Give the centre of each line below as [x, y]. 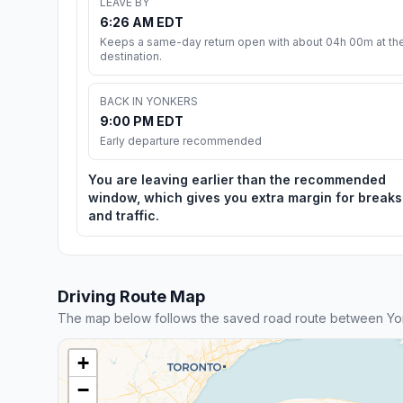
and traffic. [124, 215]
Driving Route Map [131, 296]
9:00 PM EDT [142, 121]
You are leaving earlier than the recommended [237, 179]
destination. [131, 56]
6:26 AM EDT [142, 22]
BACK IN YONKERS [149, 101]
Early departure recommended [181, 140]
